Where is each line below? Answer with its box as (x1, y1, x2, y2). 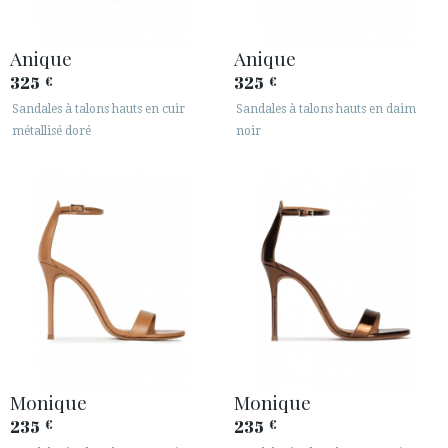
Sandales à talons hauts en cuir (12, 102, 185, 117)
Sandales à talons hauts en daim (236, 102, 416, 117)
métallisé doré (12, 124, 91, 139)
